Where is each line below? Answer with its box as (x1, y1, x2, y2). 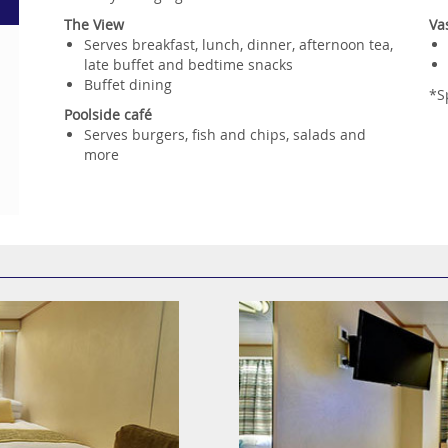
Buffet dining (84, 74, 172, 94)
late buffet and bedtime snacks (84, 54, 293, 74)
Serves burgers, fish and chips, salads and (84, 124, 366, 144)
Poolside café (64, 104, 152, 124)
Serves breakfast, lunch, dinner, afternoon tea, (84, 34, 393, 54)
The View (64, 14, 124, 34)
